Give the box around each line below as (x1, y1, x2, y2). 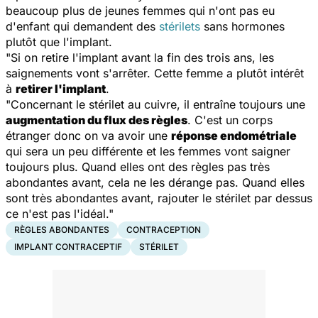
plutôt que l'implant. (6, 34, 112, 49)
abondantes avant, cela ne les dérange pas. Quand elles (6, 175, 305, 190)
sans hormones (200, 18, 285, 33)
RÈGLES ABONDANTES (14, 224, 109, 235)
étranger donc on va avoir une (6, 128, 171, 143)
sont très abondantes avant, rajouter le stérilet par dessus (6, 190, 312, 205)
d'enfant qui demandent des (6, 18, 159, 33)
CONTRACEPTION (126, 224, 201, 235)
